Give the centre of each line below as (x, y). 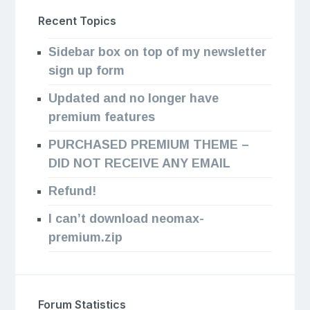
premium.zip (85, 238)
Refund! (72, 191)
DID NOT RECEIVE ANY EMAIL (139, 164)
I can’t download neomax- (126, 219)
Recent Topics (77, 21)
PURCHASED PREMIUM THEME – (148, 145)
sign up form (86, 71)
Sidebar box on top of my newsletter (157, 52)
